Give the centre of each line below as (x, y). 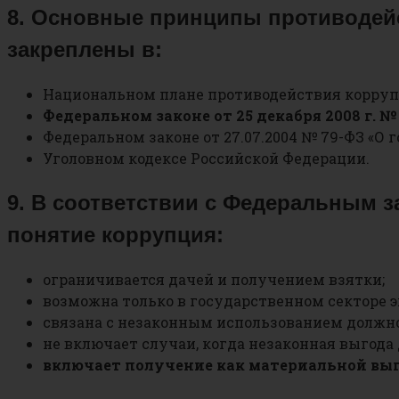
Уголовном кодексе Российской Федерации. (206, 159)
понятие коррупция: (115, 235)
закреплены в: (85, 50)
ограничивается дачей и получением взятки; (214, 280)
